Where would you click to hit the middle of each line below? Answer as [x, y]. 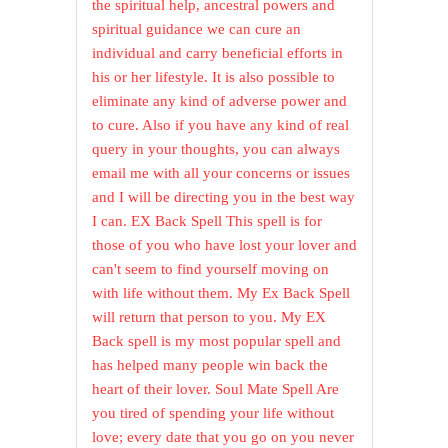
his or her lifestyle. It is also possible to [214, 77]
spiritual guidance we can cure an [197, 29]
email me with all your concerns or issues [221, 173]
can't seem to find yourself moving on [211, 269]
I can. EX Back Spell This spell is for [207, 221]
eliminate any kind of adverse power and [220, 101]
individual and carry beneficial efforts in [218, 53]
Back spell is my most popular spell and [217, 341]
